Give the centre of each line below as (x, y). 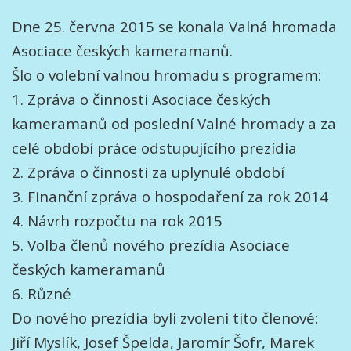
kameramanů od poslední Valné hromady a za (174, 123)
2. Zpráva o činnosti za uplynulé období (148, 172)
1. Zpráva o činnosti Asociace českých (141, 99)
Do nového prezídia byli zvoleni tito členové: (165, 318)
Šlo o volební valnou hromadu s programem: (166, 75)
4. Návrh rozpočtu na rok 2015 (117, 221)
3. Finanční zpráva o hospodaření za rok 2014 (170, 196)
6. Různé (42, 293)
